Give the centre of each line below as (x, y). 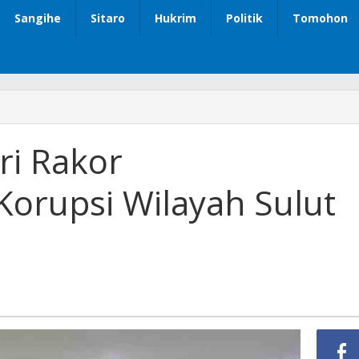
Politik (244, 18)
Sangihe (38, 18)
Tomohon (320, 18)
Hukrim (175, 18)
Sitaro (108, 18)
